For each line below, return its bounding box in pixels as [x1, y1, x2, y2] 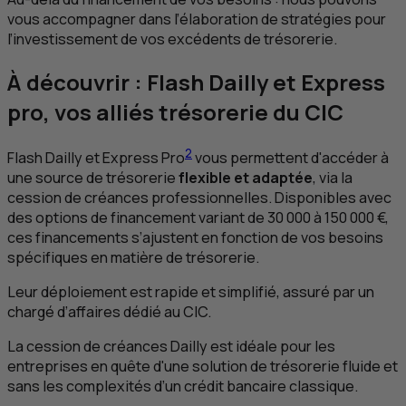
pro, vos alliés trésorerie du [7, 96, 304, 127]
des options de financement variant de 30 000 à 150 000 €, [7, 207, 389, 227]
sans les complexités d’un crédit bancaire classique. [7, 375, 358, 396]
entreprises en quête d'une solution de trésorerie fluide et [7, 355, 398, 376]
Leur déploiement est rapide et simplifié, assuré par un [7, 281, 374, 302]
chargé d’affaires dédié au [7, 301, 183, 322]
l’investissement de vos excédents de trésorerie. [7, 28, 337, 49]
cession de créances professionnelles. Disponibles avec [7, 187, 391, 208]
